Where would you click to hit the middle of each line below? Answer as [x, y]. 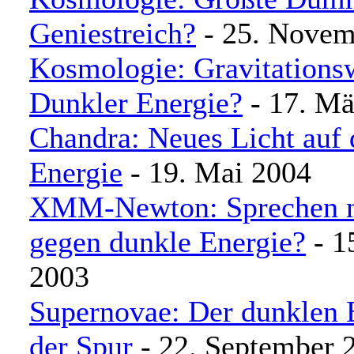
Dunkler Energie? [136, 103]
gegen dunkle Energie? [168, 242]
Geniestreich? [113, 33]
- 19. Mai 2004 [217, 172]
